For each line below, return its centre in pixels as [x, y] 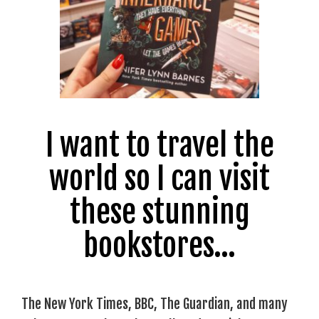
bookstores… [159, 245]
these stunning [159, 212]
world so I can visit [159, 178]
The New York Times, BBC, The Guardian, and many [155, 304]
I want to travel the [159, 145]
